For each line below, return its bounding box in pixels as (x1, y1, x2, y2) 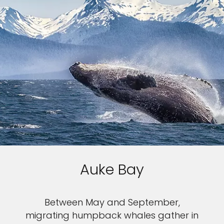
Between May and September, (44, 196, 180, 209)
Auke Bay (80, 159, 144, 180)
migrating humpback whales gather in (25, 209, 198, 222)
